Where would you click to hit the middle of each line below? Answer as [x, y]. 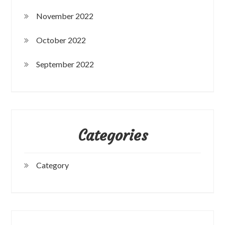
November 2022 [65, 16]
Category [53, 165]
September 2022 [65, 64]
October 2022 [61, 40]
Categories [113, 135]
